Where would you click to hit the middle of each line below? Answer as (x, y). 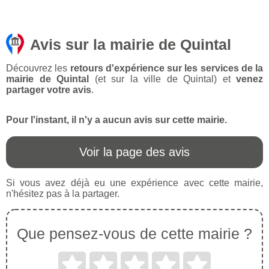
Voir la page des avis (134, 152)
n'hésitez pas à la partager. (63, 194)
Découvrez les (38, 68)
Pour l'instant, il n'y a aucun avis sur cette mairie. (116, 120)
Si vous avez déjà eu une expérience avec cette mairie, (134, 183)
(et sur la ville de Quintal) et (162, 79)
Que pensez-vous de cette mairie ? (134, 234)
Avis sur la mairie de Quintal (131, 45)
